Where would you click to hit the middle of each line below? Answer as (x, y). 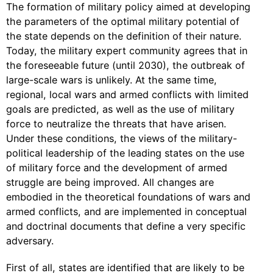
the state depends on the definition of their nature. (124, 36)
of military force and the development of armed (117, 168)
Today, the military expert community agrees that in (127, 51)
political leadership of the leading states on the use (125, 153)
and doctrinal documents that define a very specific (126, 226)
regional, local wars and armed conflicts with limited (127, 94)
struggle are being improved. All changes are (110, 182)
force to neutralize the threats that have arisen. (116, 124)
